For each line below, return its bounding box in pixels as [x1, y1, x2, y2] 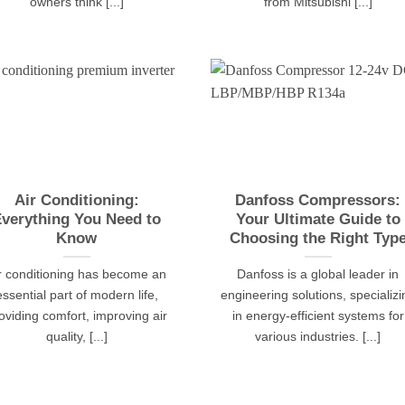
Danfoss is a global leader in [237, 267, 400, 282]
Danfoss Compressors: [235, 192, 401, 210]
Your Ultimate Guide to [235, 211, 400, 229]
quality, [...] [45, 329, 108, 344]
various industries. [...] [255, 329, 381, 344]
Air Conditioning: [14, 192, 139, 210]
